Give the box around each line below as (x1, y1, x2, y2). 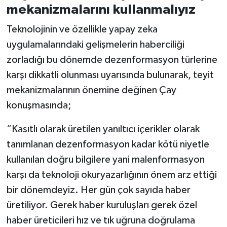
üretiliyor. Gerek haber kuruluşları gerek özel (6, 200, 197, 211)
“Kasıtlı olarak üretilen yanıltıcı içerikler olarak (6, 124, 200, 135)
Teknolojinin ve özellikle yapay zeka (6, 24, 158, 35)
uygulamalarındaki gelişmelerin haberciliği (6, 40, 184, 50)
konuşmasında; (6, 100, 71, 111)
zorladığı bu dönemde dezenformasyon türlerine (6, 55, 217, 65)
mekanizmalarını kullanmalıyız (6, 3, 196, 16)
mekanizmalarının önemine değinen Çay (6, 85, 176, 96)
